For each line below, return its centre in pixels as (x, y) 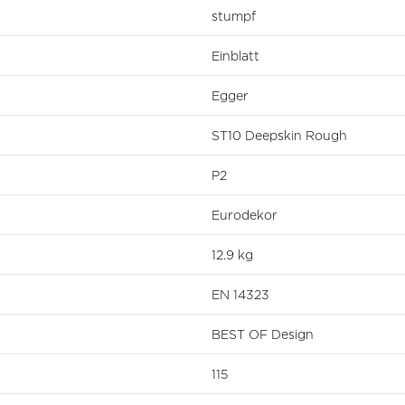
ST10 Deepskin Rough (279, 135)
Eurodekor (245, 214)
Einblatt (235, 55)
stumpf (234, 15)
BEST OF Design (263, 334)
